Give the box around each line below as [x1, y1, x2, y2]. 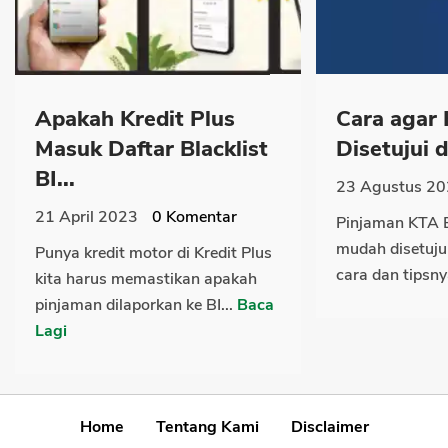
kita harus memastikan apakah [35, 268, 257, 291]
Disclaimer [290, 416, 369, 439]
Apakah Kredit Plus [35, 104, 235, 135]
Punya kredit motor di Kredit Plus [35, 242, 272, 265]
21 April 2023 [35, 206, 138, 229]
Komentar [162, 206, 237, 229]
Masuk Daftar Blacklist [35, 134, 268, 165]
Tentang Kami [155, 416, 259, 439]
